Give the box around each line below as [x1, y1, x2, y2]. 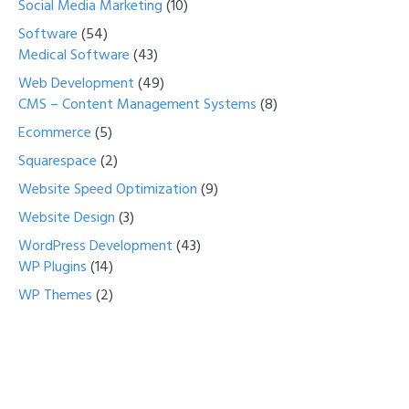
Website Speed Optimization [18, 178, 197, 203]
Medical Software [18, 44, 130, 68]
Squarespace [18, 150, 97, 174]
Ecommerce [18, 121, 91, 146]
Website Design [18, 206, 115, 231]
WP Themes [18, 284, 92, 309]
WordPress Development [18, 235, 173, 259]
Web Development [18, 72, 134, 97]
